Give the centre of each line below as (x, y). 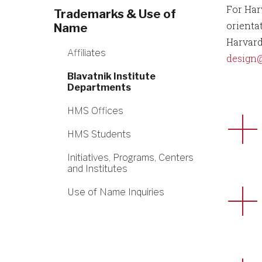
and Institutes (97, 169)
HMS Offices (95, 111)
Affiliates (87, 53)
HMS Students (99, 134)
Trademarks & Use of (115, 14)
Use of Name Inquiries (116, 192)
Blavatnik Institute (111, 76)
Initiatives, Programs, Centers (130, 158)
